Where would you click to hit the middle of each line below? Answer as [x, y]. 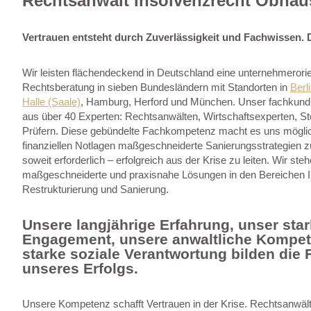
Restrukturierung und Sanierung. [95, 189]
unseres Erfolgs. [80, 268]
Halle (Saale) [51, 101]
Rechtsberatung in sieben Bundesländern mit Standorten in [156, 87]
